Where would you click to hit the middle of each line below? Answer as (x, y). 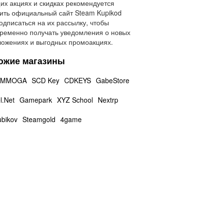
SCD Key (45, 80)
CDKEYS (77, 80)
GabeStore (112, 80)
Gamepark (36, 100)
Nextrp (108, 100)
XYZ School (75, 100)
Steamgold (39, 119)
